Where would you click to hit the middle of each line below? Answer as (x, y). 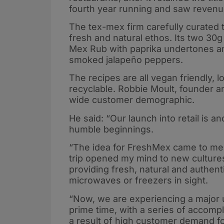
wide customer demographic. (133, 100)
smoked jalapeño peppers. (126, 59)
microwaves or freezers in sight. (140, 180)
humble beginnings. (111, 129)
